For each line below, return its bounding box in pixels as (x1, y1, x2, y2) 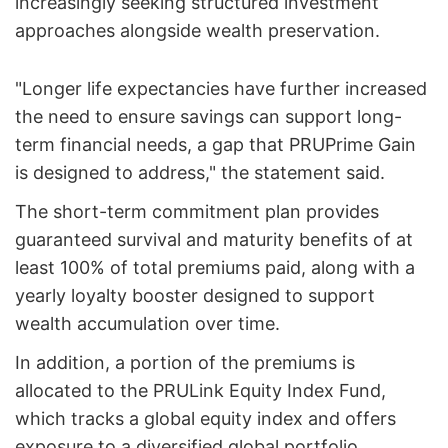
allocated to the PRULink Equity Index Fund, (15, 380, 386, 402)
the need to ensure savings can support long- (15, 106, 402, 128)
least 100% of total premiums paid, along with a (15, 257, 415, 279)
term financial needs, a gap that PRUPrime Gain (15, 134, 416, 156)
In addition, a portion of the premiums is (15, 352, 355, 374)
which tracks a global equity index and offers (15, 408, 396, 430)
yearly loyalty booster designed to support (15, 285, 375, 307)
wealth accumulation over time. (15, 313, 280, 335)
